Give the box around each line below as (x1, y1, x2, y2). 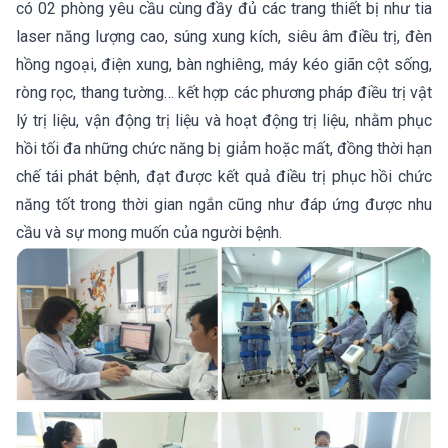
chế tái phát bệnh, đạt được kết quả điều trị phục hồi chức (16, 167, 432, 187)
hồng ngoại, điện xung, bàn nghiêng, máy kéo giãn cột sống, (16, 55, 432, 75)
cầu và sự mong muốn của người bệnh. (16, 223, 282, 243)
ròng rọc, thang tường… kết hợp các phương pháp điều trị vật (16, 83, 432, 103)
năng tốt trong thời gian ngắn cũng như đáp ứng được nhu (16, 195, 432, 215)
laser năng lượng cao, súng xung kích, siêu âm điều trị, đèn (16, 27, 432, 47)
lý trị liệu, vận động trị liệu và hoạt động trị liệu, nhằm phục (16, 111, 432, 131)
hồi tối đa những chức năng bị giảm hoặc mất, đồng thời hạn (16, 139, 432, 159)
